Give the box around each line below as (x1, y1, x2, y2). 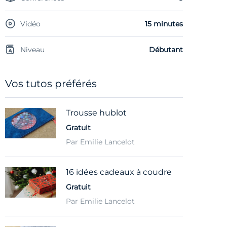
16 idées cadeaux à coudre (66, 167, 172, 177)
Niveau (20, 45, 45, 54)
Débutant (149, 45, 183, 54)
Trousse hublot (66, 107, 127, 118)
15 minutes (145, 19, 183, 28)
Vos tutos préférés (5, 77, 97, 90)
